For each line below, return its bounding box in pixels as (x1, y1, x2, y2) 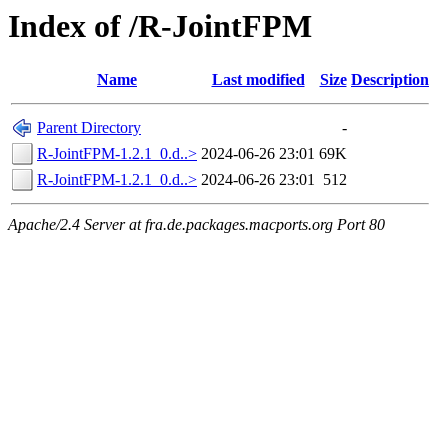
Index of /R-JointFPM (8, 8, 312, 44)
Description (351, 71, 429, 89)
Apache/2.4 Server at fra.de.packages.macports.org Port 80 (8, 216, 385, 234)
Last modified (211, 71, 305, 89)
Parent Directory (37, 119, 141, 137)
